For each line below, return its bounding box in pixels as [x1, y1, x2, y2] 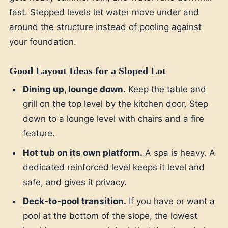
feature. [23, 128, 55, 139]
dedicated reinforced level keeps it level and [23, 162, 205, 173]
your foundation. [9, 37, 76, 47]
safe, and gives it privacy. [23, 177, 127, 187]
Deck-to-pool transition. [23, 196, 127, 207]
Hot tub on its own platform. [23, 147, 143, 158]
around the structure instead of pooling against [9, 22, 202, 33]
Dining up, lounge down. [23, 84, 126, 95]
